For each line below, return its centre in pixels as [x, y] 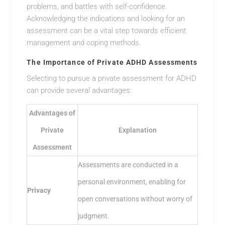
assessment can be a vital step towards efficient [107, 31]
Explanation [138, 130]
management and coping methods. [84, 43]
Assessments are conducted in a [128, 165]
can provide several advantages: [79, 91]
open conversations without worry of [135, 199]
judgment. [94, 216]
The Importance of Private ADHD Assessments [112, 63]
